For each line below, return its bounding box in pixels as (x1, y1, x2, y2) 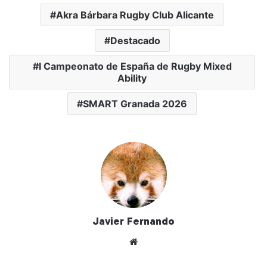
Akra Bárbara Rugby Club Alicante (56, 8, 214, 21)
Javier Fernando (92, 214, 175, 228)
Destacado (110, 34, 160, 46)
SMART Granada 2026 (83, 97, 187, 110)
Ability (117, 72, 147, 84)
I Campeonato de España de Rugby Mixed (38, 60, 232, 72)
